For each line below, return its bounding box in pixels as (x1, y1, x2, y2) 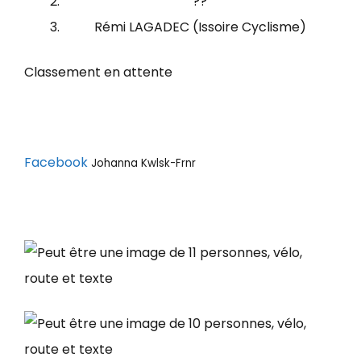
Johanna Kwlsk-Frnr (91, 156, 199, 171)
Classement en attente (24, 63, 172, 81)
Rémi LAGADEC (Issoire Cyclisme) (93, 18, 306, 36)
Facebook (24, 153, 91, 172)
